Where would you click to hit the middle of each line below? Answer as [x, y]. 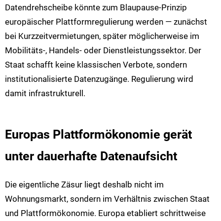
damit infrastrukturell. [45, 93]
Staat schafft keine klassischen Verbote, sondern [96, 64]
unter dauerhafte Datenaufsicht [91, 156]
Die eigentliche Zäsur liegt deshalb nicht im [84, 185]
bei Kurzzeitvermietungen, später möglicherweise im [102, 36]
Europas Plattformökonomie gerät [98, 135]
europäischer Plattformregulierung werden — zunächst [106, 21]
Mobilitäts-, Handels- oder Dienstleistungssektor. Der [103, 50]
